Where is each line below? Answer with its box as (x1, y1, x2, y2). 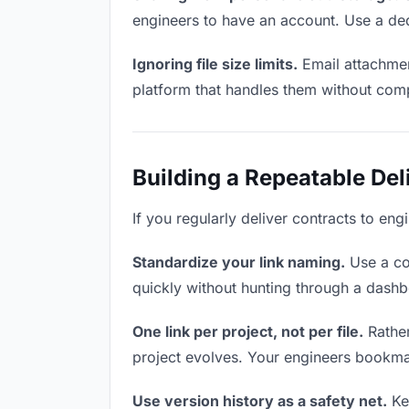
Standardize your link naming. (132, 253, 345, 271)
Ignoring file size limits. (132, 55, 298, 73)
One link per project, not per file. (132, 322, 363, 341)
